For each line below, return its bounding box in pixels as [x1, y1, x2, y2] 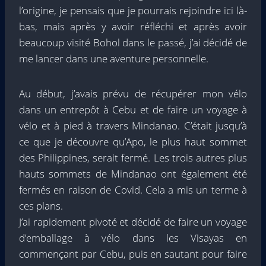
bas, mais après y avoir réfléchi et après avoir [19, 20, 247, 33]
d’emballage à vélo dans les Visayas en [19, 231, 247, 245]
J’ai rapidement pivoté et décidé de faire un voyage [19, 215, 247, 229]
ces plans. [19, 199, 63, 213]
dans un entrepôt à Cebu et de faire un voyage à [19, 103, 247, 116]
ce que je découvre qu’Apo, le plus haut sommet [19, 135, 247, 148]
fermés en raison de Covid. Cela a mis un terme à [19, 183, 247, 197]
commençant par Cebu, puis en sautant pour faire [19, 247, 247, 261]
